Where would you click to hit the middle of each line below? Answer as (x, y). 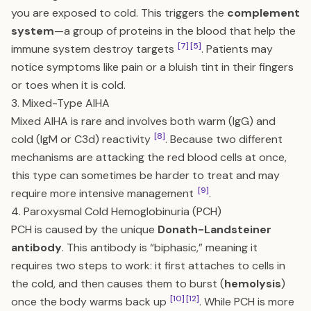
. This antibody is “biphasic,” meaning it (160, 247)
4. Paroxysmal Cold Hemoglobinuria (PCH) (116, 211)
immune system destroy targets (94, 49)
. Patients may (237, 49)
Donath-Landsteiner (215, 229)
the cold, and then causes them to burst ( (118, 284)
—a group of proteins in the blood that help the (175, 31)
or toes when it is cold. (68, 85)
